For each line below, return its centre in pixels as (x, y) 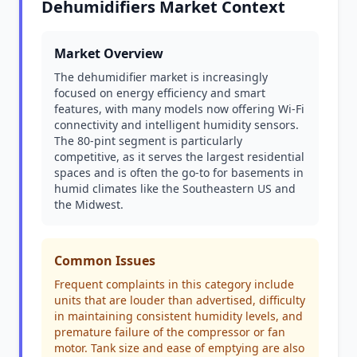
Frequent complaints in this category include (174, 284)
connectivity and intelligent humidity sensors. (177, 125)
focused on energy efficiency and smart (160, 93)
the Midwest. (89, 204)
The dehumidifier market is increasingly (161, 77)
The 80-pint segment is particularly (148, 141)
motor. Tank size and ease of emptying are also (179, 348)
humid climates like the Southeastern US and (175, 188)
